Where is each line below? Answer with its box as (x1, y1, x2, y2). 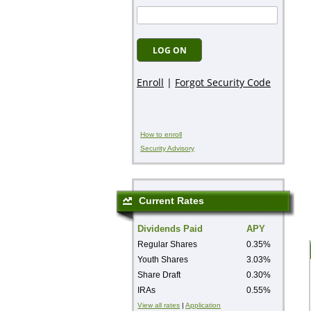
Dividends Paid (137, 223, 203, 234)
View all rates (137, 301, 180, 309)
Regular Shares (137, 239, 198, 249)
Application (185, 301, 221, 309)
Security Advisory (140, 144, 195, 153)
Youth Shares (137, 254, 189, 264)
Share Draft (137, 269, 181, 280)
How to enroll (140, 131, 183, 139)
